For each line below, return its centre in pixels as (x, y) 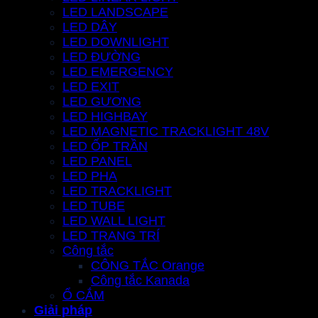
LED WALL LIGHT (114, 221)
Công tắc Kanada (140, 281)
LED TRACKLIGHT (117, 191)
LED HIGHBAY (105, 117)
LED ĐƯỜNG (102, 57)
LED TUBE (94, 206)
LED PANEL (97, 161)
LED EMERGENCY (118, 72)
